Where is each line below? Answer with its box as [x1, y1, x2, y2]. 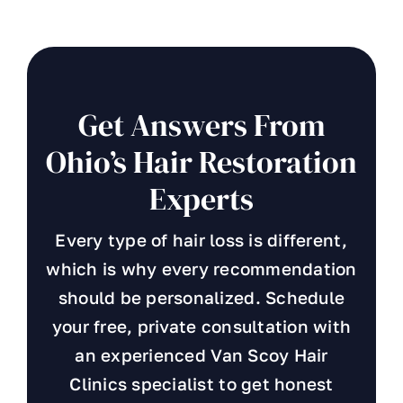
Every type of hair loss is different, [55, 229, 348, 251]
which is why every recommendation [46, 258, 357, 280]
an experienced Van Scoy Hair [75, 345, 328, 366]
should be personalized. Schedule [58, 287, 345, 309]
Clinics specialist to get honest [69, 373, 334, 395]
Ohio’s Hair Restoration [46, 140, 357, 184]
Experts [149, 177, 254, 220]
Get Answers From [77, 103, 326, 147]
